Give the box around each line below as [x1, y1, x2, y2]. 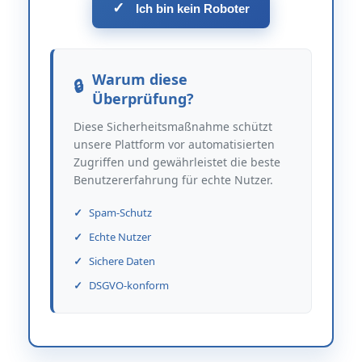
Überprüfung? [92, 89, 194, 108]
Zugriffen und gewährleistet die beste [74, 154, 280, 170]
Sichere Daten [89, 254, 155, 268]
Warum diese [92, 69, 187, 89]
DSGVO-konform [89, 278, 169, 293]
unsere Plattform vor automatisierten [74, 137, 275, 152]
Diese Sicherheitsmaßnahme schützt [74, 119, 272, 134]
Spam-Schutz [89, 205, 152, 220]
